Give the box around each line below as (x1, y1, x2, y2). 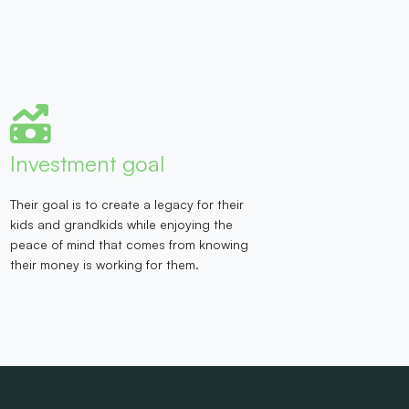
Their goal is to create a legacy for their (10, 195, 245, 212)
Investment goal (10, 149, 165, 177)
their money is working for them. (10, 256, 200, 272)
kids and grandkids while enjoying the (10, 215, 234, 232)
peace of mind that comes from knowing (10, 236, 249, 252)
